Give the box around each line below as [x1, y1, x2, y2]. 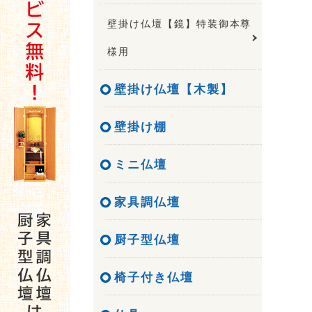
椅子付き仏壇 [114, 270, 194, 284]
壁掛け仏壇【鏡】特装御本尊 [107, 17, 252, 29]
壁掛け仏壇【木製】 [114, 82, 233, 96]
